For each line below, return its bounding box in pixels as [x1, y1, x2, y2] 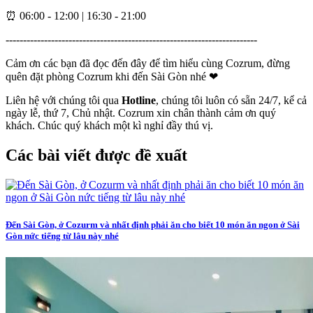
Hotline [122, 94, 156, 107]
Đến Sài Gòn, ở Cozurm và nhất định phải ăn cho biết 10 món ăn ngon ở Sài [6, 219, 300, 231]
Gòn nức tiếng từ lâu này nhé [6, 231, 119, 242]
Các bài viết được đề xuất [6, 146, 187, 165]
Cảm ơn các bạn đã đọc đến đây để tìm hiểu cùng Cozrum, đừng [6, 57, 290, 70]
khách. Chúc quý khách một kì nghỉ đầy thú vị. [6, 119, 213, 132]
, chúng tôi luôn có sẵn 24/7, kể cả [156, 94, 307, 107]
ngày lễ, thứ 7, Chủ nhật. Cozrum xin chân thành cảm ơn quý [6, 107, 276, 119]
